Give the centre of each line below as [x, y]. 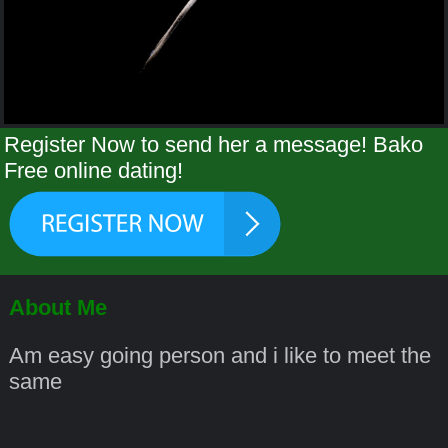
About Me [57, 307]
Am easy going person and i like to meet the [219, 356]
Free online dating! [94, 171]
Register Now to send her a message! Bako [214, 145]
